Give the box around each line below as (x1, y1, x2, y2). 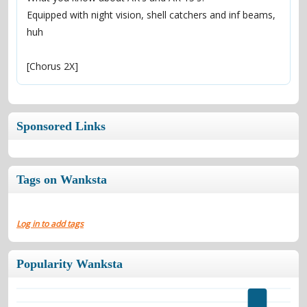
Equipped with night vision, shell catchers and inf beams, (27, 8, 275, 21)
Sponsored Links (16, 119, 106, 133)
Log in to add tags (16, 218, 84, 230)
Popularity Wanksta (16, 257, 123, 271)
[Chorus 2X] (27, 60, 78, 73)
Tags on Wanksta (16, 173, 107, 186)
